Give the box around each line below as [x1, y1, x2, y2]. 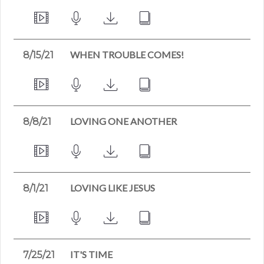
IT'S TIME [70, 248, 113, 260]
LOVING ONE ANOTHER [70, 115, 177, 127]
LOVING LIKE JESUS [70, 181, 156, 193]
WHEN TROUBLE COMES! [70, 48, 184, 60]
